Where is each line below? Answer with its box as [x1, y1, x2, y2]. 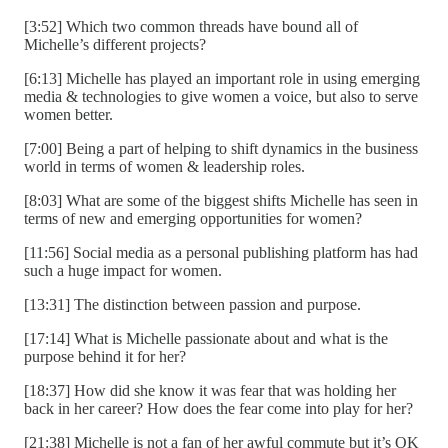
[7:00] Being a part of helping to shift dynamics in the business [24, 139, 418, 157]
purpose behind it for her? [24, 347, 186, 365]
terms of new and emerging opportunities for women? [24, 209, 362, 227]
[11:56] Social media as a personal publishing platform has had [24, 243, 418, 261]
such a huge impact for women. [24, 261, 222, 279]
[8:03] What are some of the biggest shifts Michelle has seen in [24, 191, 418, 209]
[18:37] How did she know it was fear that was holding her [24, 381, 396, 399]
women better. [24, 105, 113, 123]
